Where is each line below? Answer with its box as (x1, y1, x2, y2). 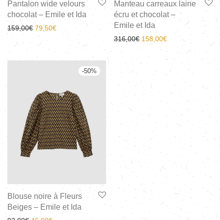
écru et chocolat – (114, 10, 175, 19)
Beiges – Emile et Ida (7, 202, 82, 211)
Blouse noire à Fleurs (7, 192, 82, 200)
